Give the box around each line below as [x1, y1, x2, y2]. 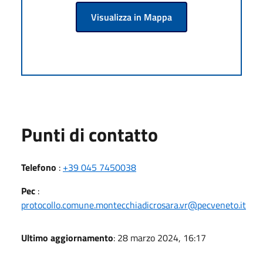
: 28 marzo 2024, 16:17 [113, 230, 206, 245]
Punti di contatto [21, 120, 158, 149]
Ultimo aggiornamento [21, 230, 113, 245]
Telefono [21, 160, 56, 174]
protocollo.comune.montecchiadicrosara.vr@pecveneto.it [21, 197, 246, 212]
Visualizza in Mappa [91, 9, 172, 24]
